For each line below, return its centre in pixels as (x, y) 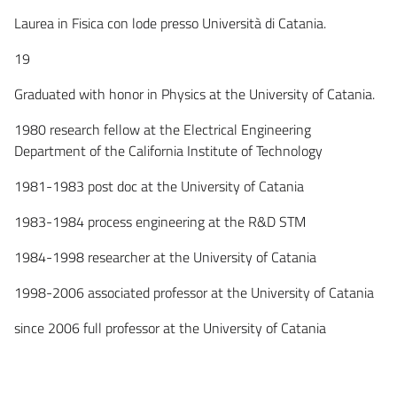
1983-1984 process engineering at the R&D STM (160, 221)
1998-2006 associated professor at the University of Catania (194, 292)
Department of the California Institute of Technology (168, 150)
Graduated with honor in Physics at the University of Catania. (195, 93)
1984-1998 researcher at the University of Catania (165, 257)
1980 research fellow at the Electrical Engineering (163, 129)
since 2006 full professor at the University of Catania (170, 327)
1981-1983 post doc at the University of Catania (159, 186)
